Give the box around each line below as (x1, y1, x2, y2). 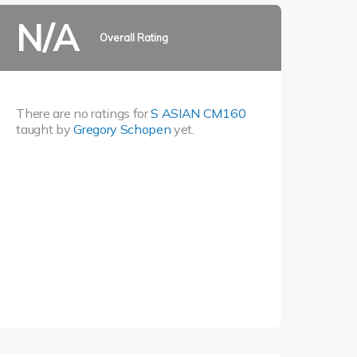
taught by (16, 120, 74, 137)
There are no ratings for (16, 104, 151, 121)
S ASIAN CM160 (151, 104, 246, 121)
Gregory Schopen (73, 120, 171, 137)
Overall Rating (99, 31, 168, 45)
